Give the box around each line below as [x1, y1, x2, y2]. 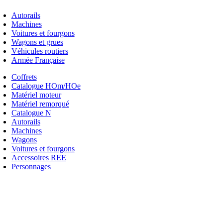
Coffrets [11, 72, 37, 81]
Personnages [11, 162, 51, 171]
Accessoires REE [11, 153, 66, 162]
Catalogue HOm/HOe [11, 81, 81, 90]
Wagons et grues [11, 37, 63, 46]
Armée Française [11, 55, 65, 64]
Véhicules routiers [11, 46, 68, 55]
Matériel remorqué [11, 99, 69, 108]
